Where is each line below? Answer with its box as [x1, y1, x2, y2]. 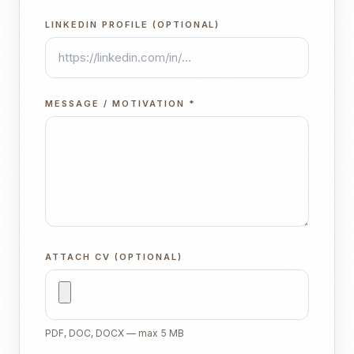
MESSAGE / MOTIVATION [45, 98, 185, 109]
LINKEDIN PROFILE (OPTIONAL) [45, 19, 220, 30]
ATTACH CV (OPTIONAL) [45, 251, 183, 262]
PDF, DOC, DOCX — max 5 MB [45, 327, 184, 339]
